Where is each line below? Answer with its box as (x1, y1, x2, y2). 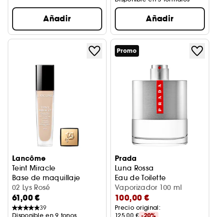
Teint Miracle (12, 164, 56, 172)
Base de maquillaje (12, 173, 80, 182)
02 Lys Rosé (12, 183, 50, 192)
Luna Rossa (115, 164, 154, 172)
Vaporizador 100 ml (115, 183, 182, 192)
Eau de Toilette (115, 173, 166, 182)
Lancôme (12, 154, 46, 163)
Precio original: (115, 204, 163, 211)
